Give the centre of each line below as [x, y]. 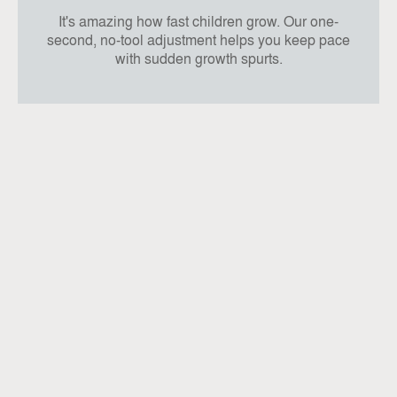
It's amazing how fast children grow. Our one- [198, 22]
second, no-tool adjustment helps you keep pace [198, 40]
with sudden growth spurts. [198, 59]
